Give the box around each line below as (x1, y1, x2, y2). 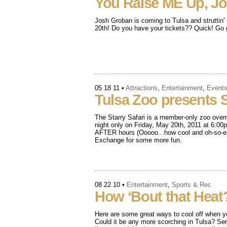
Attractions (126, 84, 158, 92)
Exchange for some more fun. (95, 136, 182, 144)
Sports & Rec (172, 181, 211, 188)
